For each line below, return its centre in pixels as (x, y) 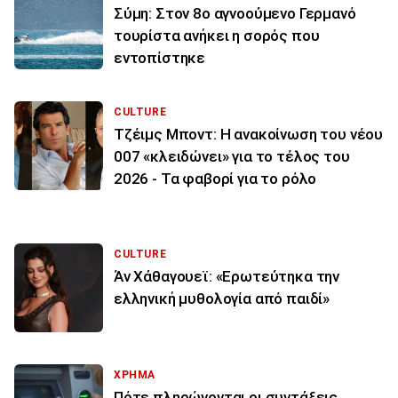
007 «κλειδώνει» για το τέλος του (232, 156)
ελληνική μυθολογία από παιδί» (222, 298)
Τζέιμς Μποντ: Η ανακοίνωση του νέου (249, 134)
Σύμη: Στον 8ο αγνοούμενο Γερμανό (235, 13)
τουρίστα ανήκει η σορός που (217, 35)
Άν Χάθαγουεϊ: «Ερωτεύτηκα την (227, 276)
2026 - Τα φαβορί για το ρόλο (215, 178)
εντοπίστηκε (160, 57)
